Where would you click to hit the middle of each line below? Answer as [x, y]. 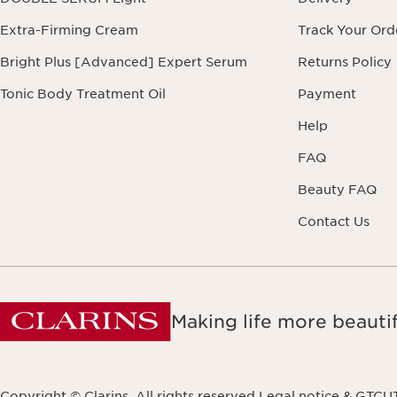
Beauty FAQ [337, 190]
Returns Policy [345, 62]
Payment [327, 94]
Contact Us [334, 222]
